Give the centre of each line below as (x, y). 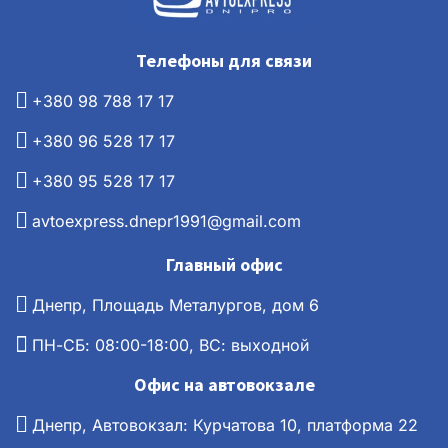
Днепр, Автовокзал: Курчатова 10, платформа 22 (225, 424)
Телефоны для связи (224, 60)
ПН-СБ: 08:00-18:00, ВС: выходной (170, 344)
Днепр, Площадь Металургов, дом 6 (175, 304)
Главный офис (224, 264)
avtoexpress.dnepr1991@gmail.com (166, 220)
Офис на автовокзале (224, 384)
